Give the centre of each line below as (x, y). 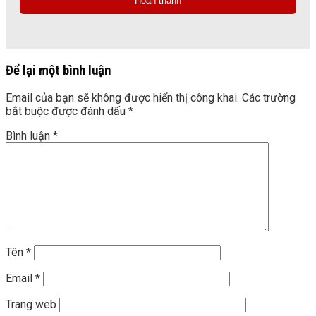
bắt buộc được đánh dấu (67, 111)
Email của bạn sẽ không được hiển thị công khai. (122, 98)
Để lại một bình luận (58, 70)
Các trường (269, 98)
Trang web (31, 305)
